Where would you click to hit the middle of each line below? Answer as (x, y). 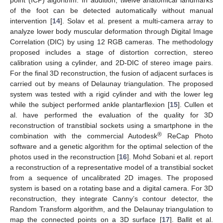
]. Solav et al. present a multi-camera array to (137, 21)
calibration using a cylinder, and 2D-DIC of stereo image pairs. (111, 63)
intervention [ (31, 21)
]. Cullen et (195, 105)
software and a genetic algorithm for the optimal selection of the (111, 147)
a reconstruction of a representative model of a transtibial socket (111, 167)
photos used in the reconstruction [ (64, 157)
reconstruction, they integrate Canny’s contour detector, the (111, 199)
